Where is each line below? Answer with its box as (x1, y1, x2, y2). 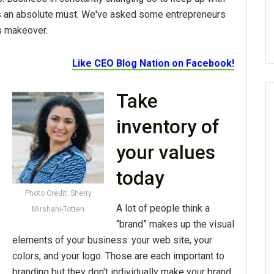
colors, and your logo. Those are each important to (12, 250, 224, 262)
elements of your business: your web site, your (12, 234, 212, 246)
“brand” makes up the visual (116, 218, 234, 231)
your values (116, 141, 215, 164)
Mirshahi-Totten (32, 204, 84, 213)
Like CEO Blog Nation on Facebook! (72, 57, 234, 69)
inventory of (116, 115, 220, 138)
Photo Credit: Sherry (24, 188, 92, 198)
